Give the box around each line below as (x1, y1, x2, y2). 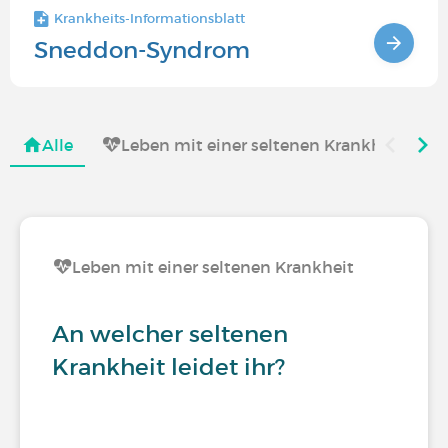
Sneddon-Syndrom (34, 36, 250, 64)
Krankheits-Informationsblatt (54, 10, 245, 27)
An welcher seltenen (52, 320, 288, 348)
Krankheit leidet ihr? (52, 353, 285, 381)
